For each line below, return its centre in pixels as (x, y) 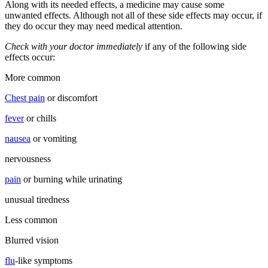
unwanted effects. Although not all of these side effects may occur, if (133, 16)
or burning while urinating (71, 179)
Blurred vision (32, 240)
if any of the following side (194, 47)
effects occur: (30, 57)
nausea (18, 139)
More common (33, 78)
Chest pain (25, 98)
